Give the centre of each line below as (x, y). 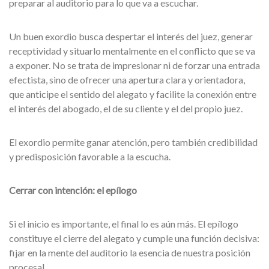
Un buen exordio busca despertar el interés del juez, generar (131, 36)
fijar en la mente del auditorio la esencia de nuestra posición (130, 252)
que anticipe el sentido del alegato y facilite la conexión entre (133, 94)
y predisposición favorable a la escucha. (90, 156)
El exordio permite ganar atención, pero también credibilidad (133, 142)
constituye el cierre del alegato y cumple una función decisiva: (134, 238)
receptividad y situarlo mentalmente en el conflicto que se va (132, 51)
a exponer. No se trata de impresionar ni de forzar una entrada (134, 65)
